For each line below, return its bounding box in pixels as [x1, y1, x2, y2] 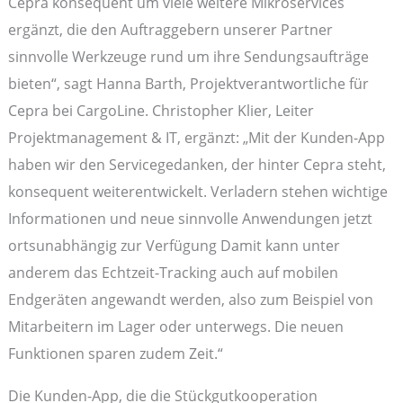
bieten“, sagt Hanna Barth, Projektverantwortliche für [7, 73, 369, 94]
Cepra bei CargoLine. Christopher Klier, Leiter [7, 100, 314, 121]
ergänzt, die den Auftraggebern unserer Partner [7, 19, 333, 40]
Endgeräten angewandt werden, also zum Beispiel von [7, 289, 373, 310]
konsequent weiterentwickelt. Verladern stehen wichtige [7, 181, 388, 202]
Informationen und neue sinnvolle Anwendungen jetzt [7, 208, 372, 229]
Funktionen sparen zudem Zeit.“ [7, 343, 223, 364]
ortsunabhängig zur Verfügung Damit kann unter [7, 235, 340, 256]
